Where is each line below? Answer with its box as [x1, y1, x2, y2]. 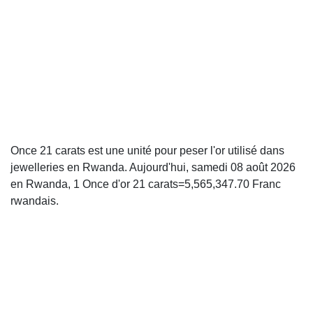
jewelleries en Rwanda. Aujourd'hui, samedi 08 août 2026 [10, 161, 296, 173]
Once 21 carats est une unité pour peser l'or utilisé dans [10, 145, 284, 156]
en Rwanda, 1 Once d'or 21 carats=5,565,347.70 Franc [10, 178, 281, 190]
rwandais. [10, 195, 59, 207]
